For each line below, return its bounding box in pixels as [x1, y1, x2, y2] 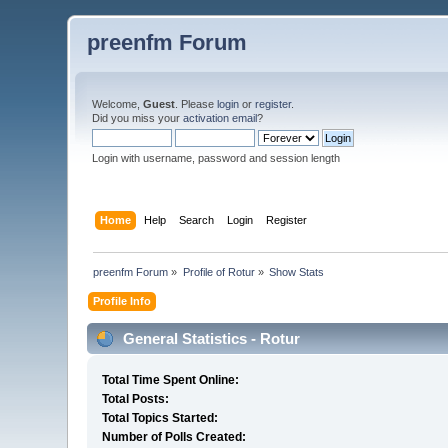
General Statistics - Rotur [119, 329, 301, 347]
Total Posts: [102, 392, 170, 407]
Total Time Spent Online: [102, 373, 240, 388]
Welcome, [92, 98, 144, 110]
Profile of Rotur [182, 265, 255, 278]
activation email [183, 112, 258, 124]
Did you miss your [92, 112, 184, 124]
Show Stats [269, 265, 325, 278]
